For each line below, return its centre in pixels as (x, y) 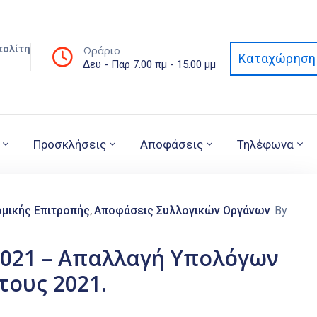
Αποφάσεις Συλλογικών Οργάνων (182, 211)
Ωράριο (102, 50)
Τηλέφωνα (265, 145)
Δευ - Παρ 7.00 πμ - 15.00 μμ (150, 64)
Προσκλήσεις (70, 145)
